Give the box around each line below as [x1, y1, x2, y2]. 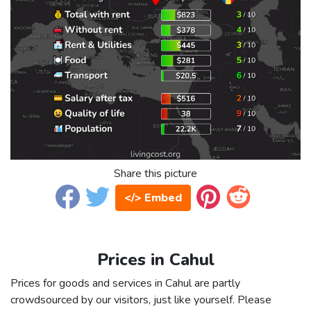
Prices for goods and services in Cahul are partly [10, 276, 240, 292]
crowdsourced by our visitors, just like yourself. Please [10, 292, 271, 308]
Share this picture [114, 166, 197, 182]
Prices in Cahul [96, 249, 215, 271]
